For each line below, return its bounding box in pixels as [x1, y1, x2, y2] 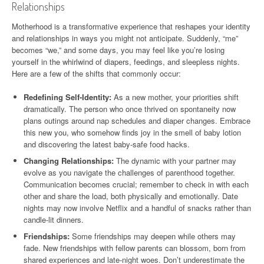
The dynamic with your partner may [114, 155, 236, 167]
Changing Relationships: [24, 155, 114, 167]
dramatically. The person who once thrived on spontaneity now [24, 103, 236, 115]
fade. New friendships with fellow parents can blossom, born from [24, 242, 246, 254]
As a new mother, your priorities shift [111, 91, 239, 103]
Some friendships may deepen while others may [70, 230, 236, 242]
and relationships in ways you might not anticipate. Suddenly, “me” [12, 32, 238, 44]
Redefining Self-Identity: [24, 91, 111, 103]
